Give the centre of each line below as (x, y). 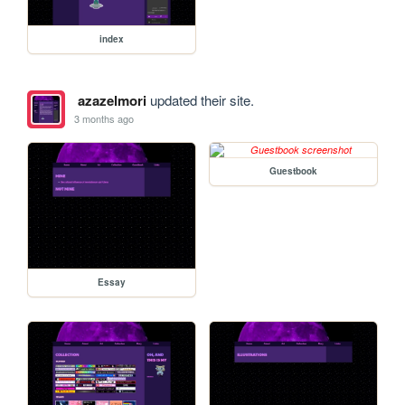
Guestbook (294, 170)
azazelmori (112, 100)
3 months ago (104, 119)
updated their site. (200, 99)
